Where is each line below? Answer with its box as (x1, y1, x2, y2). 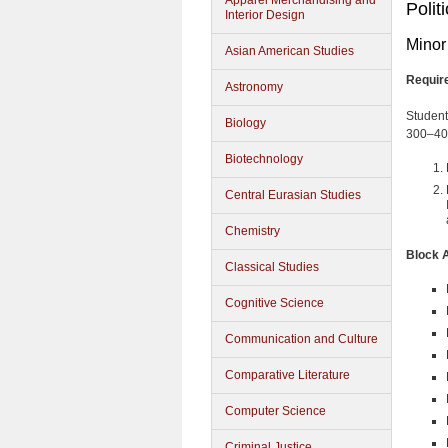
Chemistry (225, 224, 280, 238)
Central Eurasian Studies (225, 188, 361, 202)
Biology (225, 116, 266, 130)
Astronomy (225, 80, 283, 94)
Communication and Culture (225, 332, 378, 346)
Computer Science (225, 404, 326, 418)
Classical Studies (225, 260, 319, 274)
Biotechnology (225, 152, 303, 166)
